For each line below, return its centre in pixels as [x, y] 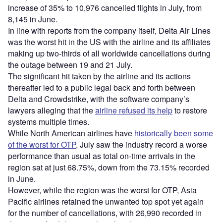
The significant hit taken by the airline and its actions [99, 76]
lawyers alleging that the [52, 110]
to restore [190, 110]
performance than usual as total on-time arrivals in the [102, 156]
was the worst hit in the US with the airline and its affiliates [109, 42]
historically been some [174, 133]
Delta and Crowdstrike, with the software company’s [99, 99]
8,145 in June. [34, 19]
